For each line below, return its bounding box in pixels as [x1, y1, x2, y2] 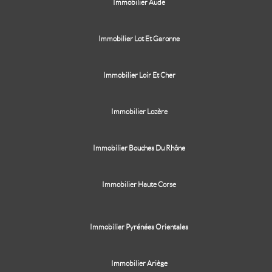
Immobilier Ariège [110, 259, 168, 267]
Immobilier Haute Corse [102, 180, 176, 188]
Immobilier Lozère [110, 107, 168, 115]
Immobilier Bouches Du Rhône [93, 144, 185, 152]
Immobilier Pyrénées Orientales [90, 223, 188, 231]
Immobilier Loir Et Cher [103, 71, 175, 79]
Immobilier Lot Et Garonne [98, 35, 180, 42]
